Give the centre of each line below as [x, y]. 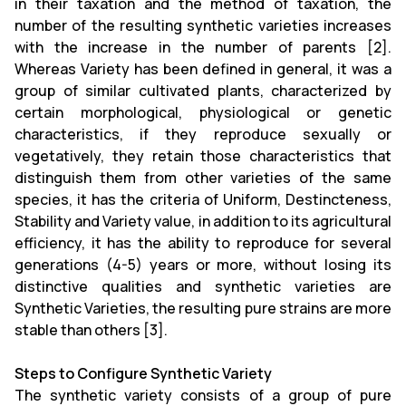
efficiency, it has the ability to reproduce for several [203, 243]
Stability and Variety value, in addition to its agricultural [203, 221]
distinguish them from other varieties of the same [203, 178]
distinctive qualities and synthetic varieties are [203, 286]
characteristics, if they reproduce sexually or [203, 134]
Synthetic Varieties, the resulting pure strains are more [203, 308]
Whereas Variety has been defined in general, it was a [203, 69]
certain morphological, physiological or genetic [203, 112]
